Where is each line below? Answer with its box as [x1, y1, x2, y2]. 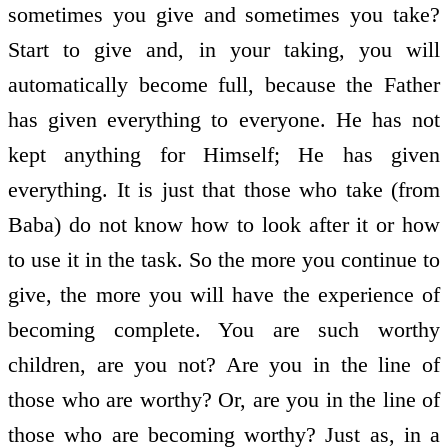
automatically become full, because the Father [8, 71, 440, 97]
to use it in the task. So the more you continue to [8, 246, 440, 272]
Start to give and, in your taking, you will [8, 36, 440, 62]
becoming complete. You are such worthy [8, 316, 440, 342]
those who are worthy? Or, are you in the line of [8, 386, 440, 412]
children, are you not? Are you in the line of [8, 351, 440, 377]
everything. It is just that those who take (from [8, 176, 440, 202]
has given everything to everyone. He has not [8, 106, 440, 132]
